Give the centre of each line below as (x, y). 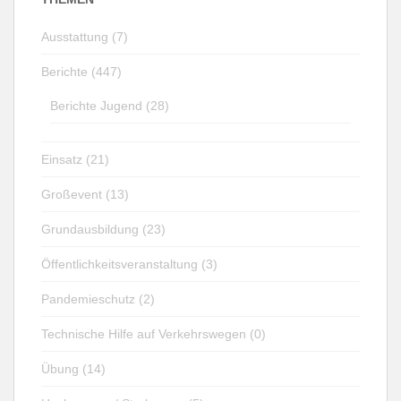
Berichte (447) (81, 72)
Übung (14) (73, 369)
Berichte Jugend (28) (110, 106)
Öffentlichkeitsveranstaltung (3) (129, 264)
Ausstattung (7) (85, 37)
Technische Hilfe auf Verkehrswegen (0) (154, 334)
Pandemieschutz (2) (98, 299)
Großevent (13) (85, 194)
